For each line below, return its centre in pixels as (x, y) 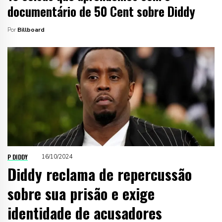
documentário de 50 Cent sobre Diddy (101, 11)
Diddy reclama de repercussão (100, 174)
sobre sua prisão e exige (81, 193)
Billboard (31, 29)
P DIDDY (18, 157)
